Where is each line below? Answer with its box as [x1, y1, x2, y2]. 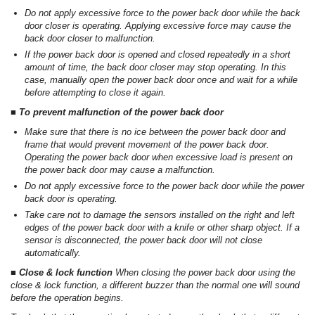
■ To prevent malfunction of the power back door [11, 107, 224, 118]
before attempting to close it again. [25, 87, 166, 98]
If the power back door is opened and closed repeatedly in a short [25, 49, 290, 60]
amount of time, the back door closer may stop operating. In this [25, 62, 286, 73]
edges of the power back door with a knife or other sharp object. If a [25, 222, 300, 233]
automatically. [25, 247, 81, 259]
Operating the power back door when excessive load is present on [25, 152, 292, 163]
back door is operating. [25, 193, 117, 205]
